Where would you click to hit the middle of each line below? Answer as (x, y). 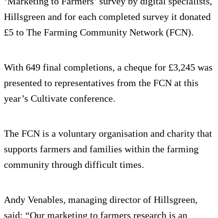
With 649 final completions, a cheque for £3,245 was (108, 67)
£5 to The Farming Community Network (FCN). (99, 32)
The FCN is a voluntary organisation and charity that (108, 133)
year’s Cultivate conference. (60, 98)
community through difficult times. (74, 164)
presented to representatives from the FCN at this (101, 82)
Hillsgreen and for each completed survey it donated (107, 16)
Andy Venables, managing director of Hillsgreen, (101, 199)
